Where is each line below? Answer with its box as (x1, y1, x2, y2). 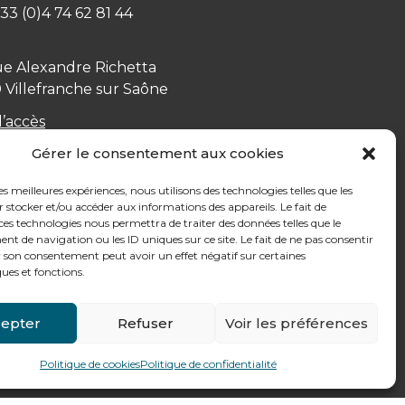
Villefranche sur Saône (5, 80, 168, 98)
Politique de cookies (39, 357, 140, 371)
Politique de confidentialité (139, 357, 277, 371)
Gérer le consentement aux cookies (32, 145, 285, 162)
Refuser (118, 314, 174, 332)
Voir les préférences (224, 314, 368, 332)
